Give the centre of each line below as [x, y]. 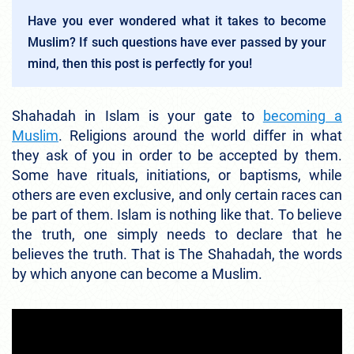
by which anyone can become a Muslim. [139, 274]
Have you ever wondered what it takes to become [177, 21]
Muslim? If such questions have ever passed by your [177, 43]
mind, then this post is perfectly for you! [140, 64]
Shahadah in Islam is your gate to [137, 116]
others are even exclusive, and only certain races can [177, 195]
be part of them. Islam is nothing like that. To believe [177, 215]
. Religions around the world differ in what [200, 136]
